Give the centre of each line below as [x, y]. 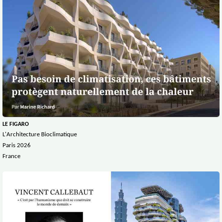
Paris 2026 [17, 146]
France [11, 157]
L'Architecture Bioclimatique [40, 135]
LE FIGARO [16, 125]
